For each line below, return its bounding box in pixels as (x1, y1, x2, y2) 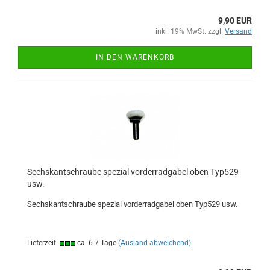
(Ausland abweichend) (118, 239, 191, 247)
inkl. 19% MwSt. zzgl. (155, 27, 225, 36)
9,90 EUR (218, 16, 252, 25)
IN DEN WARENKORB (96, 53, 174, 61)
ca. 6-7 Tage (75, 239, 116, 247)
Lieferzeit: (27, 239, 60, 247)
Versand (225, 27, 252, 36)
